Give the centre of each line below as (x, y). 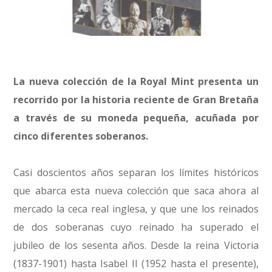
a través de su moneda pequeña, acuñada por (136, 118)
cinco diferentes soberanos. (81, 136)
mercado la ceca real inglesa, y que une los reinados (136, 209)
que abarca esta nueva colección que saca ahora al (136, 191)
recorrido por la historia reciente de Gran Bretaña (136, 100)
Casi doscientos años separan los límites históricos (136, 172)
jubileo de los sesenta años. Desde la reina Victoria (136, 245)
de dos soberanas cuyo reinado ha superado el (136, 227)
